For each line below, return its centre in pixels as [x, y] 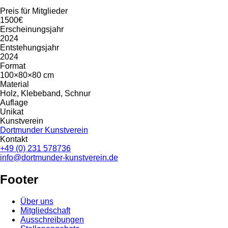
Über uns [37, 202]
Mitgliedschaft [45, 211]
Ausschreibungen [52, 220]
